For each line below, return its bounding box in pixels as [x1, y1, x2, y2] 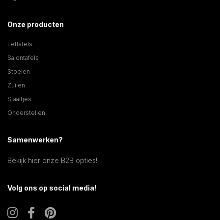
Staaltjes [7, 95, 31, 103]
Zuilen [7, 82, 25, 89]
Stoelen [7, 68, 30, 76]
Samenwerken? [7, 136, 63, 144]
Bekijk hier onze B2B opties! [7, 156, 97, 165]
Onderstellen [7, 109, 45, 117]
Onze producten [7, 20, 64, 29]
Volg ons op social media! [7, 184, 96, 192]
